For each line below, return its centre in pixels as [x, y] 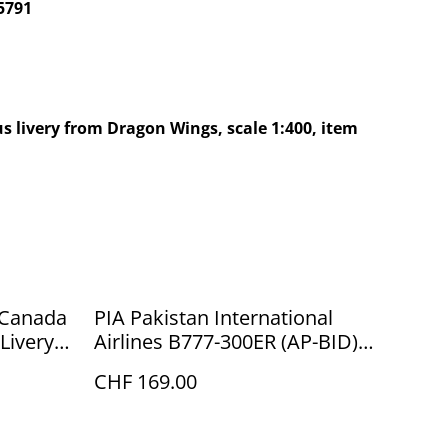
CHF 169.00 [145, 381]
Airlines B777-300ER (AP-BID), [228, 341]
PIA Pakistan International [213, 317]
